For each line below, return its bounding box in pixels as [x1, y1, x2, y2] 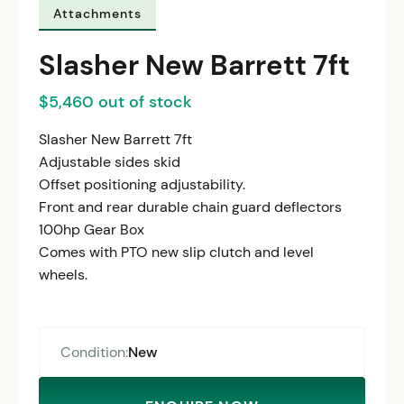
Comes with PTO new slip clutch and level [39, 243, 315, 262]
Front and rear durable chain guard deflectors [39, 197, 343, 217]
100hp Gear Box [39, 220, 145, 240]
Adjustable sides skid [39, 152, 181, 172]
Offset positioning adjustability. [39, 175, 246, 195]
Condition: [60, 342, 128, 362]
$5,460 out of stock [39, 90, 193, 112]
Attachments [53, 5, 142, 23]
